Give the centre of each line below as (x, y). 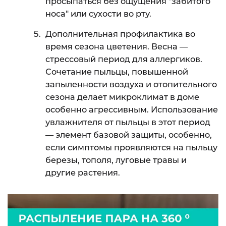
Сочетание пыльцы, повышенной (117, 72)
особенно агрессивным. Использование (132, 110)
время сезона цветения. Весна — (117, 47)
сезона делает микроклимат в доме (122, 97)
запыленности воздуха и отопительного (131, 84)
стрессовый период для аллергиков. (124, 59)
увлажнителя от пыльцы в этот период (128, 122)
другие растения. (83, 173)
